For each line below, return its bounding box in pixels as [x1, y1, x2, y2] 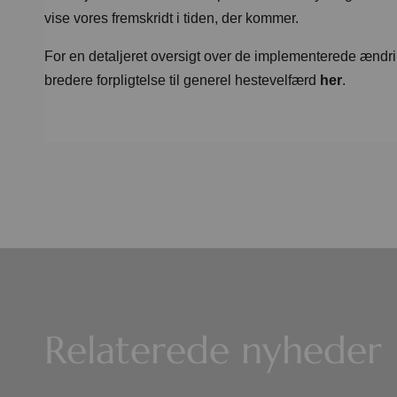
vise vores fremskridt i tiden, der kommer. [44, 11, 299, 27]
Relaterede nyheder [44, 326, 382, 375]
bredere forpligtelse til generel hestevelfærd [44, 73, 320, 89]
